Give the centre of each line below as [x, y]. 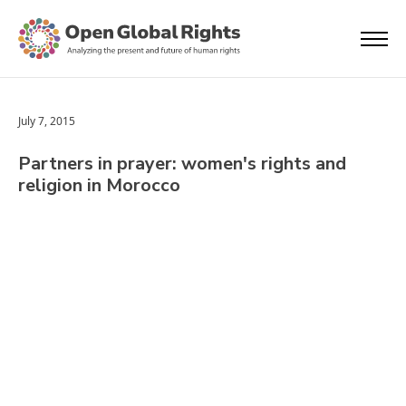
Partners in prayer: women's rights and [182, 164]
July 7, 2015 [47, 121]
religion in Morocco [99, 185]
